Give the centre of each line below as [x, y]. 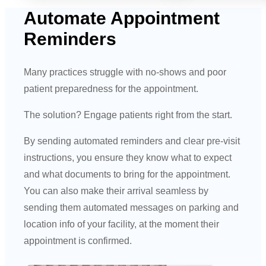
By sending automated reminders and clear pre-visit [132, 141]
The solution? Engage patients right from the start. [128, 115]
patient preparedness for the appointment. [111, 89]
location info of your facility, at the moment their [122, 224]
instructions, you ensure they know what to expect [128, 158]
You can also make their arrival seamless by [116, 191]
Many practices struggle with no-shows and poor [125, 72]
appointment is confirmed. [78, 241]
